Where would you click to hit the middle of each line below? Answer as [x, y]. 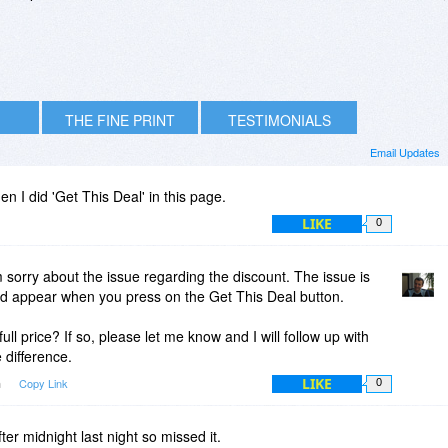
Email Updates [405, 151]
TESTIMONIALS [279, 119]
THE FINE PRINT [120, 119]
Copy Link [43, 382]
